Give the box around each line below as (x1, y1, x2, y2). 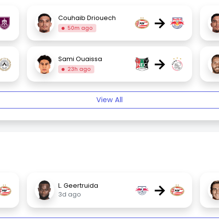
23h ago (67, 65, 91, 73)
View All (96, 95, 123, 105)
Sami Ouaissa (58, 54, 103, 63)
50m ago (67, 24, 93, 32)
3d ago (58, 190, 82, 199)
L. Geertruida (58, 181, 99, 190)
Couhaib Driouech (58, 13, 116, 22)
